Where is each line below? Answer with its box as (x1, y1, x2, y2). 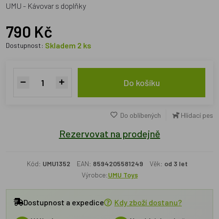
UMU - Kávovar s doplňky (6, 1, 86, 10)
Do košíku (123, 77, 160, 88)
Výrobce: (81, 171, 108, 179)
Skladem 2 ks (45, 41, 91, 50)
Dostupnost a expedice (23, 197, 104, 207)
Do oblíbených (119, 111, 161, 119)
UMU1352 (42, 159, 70, 168)
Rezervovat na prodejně (59, 128, 160, 139)
